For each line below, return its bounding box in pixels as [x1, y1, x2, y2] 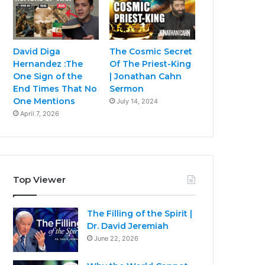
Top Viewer [13, 173, 66, 185]
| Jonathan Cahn [109, 70, 182, 82]
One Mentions [13, 95, 76, 106]
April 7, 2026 [20, 109, 60, 118]
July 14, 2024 [117, 96, 159, 105]
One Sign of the [13, 70, 83, 82]
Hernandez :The [13, 58, 83, 69]
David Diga [13, 46, 61, 57]
